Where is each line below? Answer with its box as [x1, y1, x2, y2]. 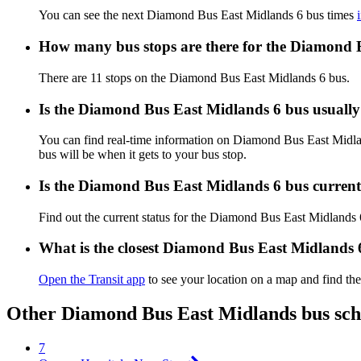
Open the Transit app [39, 272, 145, 287]
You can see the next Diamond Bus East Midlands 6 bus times [39, 8, 357, 23]
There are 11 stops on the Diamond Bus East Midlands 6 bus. [39, 70, 350, 85]
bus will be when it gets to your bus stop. [39, 147, 247, 162]
